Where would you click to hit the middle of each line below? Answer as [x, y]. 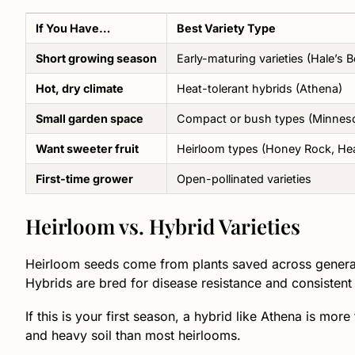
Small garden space [90, 118]
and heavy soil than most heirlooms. [133, 335]
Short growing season [96, 58]
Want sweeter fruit [87, 148]
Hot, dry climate [80, 88]
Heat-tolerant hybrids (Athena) [260, 88]
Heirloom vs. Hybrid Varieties [163, 226]
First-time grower [84, 178]
